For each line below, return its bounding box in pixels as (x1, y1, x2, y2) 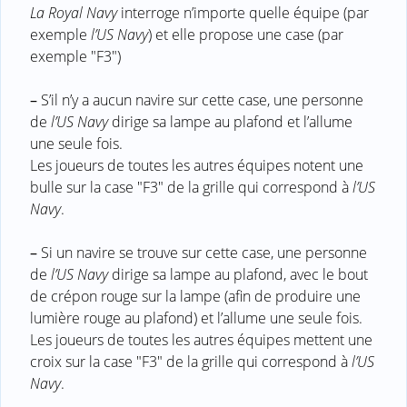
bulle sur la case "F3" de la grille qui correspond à (30, 176, 352, 197)
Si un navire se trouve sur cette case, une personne (37, 242, 367, 263)
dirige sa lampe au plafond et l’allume (108, 111, 352, 132)
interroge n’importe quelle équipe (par (117, 2, 369, 23)
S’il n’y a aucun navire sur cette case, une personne (37, 89, 363, 110)
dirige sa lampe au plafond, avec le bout (108, 263, 368, 284)
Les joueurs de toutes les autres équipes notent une (30, 154, 363, 175)
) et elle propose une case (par (148, 24, 343, 45)
